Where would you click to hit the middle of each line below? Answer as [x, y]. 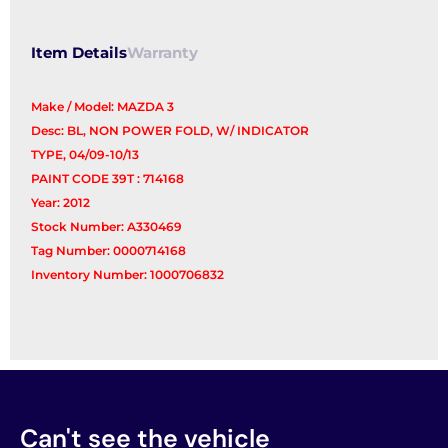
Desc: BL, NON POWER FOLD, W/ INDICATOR [170, 131]
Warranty [163, 53]
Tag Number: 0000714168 [109, 251]
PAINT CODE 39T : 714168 [108, 179]
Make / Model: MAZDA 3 [103, 107]
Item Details [79, 53]
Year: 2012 [61, 203]
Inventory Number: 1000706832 [128, 275]
